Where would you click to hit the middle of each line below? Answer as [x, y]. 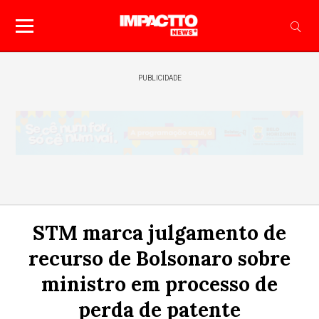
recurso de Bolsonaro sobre [159, 258]
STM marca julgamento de [159, 233]
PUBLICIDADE [159, 78]
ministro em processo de [159, 284]
